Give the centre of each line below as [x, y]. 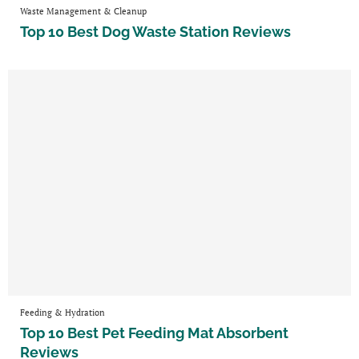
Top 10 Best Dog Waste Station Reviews [155, 32]
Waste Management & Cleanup [83, 12]
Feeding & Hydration [63, 313]
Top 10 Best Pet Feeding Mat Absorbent [154, 333]
